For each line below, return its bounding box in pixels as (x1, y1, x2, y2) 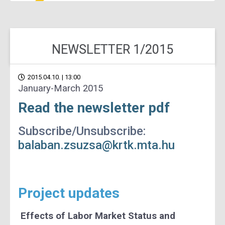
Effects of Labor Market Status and (21, 210, 175, 221)
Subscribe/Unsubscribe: (18, 124, 146, 138)
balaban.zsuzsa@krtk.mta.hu (18, 138, 175, 152)
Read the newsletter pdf (18, 99, 170, 116)
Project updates (18, 185, 120, 201)
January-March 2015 (18, 83, 103, 94)
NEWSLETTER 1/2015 (52, 42, 173, 57)
